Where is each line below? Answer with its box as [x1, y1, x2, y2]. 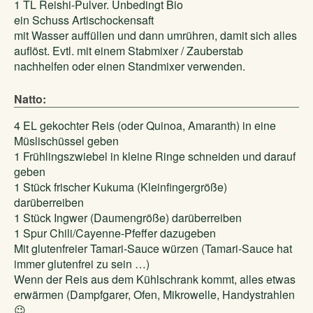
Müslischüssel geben [14, 133, 119, 149]
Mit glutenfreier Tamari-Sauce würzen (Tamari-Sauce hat [14, 240, 292, 256]
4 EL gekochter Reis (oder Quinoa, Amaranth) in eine [14, 117, 276, 133]
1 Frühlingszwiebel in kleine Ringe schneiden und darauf [14, 148, 296, 164]
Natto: [14, 91, 46, 107]
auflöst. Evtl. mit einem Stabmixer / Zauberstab [14, 43, 243, 59]
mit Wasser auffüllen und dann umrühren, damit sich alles [14, 27, 297, 43]
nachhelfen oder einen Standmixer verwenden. [14, 58, 245, 74]
